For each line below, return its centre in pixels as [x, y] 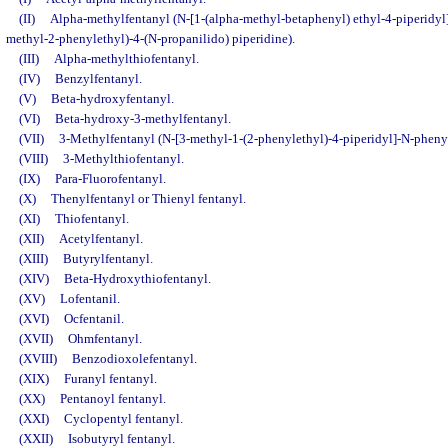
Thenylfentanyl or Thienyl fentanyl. [148, 199]
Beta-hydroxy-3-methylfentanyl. [142, 119]
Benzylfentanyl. [98, 79]
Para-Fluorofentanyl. [110, 179]
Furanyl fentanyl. [110, 379]
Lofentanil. [89, 299]
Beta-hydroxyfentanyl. [112, 99]
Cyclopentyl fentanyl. [123, 419]
